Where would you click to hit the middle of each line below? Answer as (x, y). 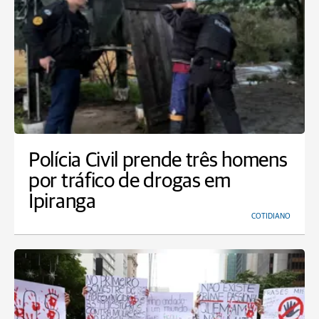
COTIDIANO (271, 216)
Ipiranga (62, 202)
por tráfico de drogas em (130, 181)
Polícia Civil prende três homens (158, 161)
